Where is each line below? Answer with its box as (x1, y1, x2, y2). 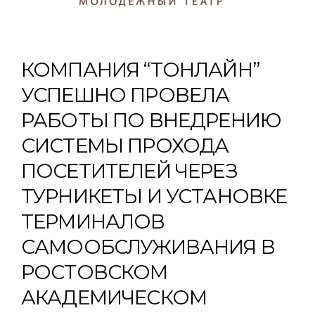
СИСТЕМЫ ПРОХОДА (21, 134, 229, 157)
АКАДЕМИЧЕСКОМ (21, 285, 207, 309)
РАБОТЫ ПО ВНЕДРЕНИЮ (21, 108, 282, 132)
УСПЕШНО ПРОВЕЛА (21, 83, 230, 107)
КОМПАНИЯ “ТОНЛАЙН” (21, 58, 259, 82)
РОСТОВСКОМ (21, 260, 168, 284)
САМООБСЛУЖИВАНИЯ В (21, 235, 275, 259)
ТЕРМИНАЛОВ (21, 210, 165, 233)
